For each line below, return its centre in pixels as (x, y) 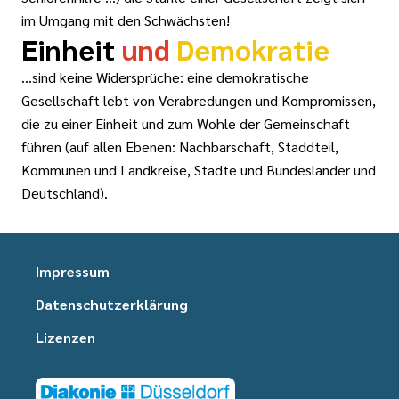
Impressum (73, 272)
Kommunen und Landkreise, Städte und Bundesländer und (199, 170)
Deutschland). (65, 193)
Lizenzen (65, 338)
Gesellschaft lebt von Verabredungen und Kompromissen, (199, 101)
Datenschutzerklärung (112, 305)
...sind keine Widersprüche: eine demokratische (165, 77)
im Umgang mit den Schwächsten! (126, 20)
